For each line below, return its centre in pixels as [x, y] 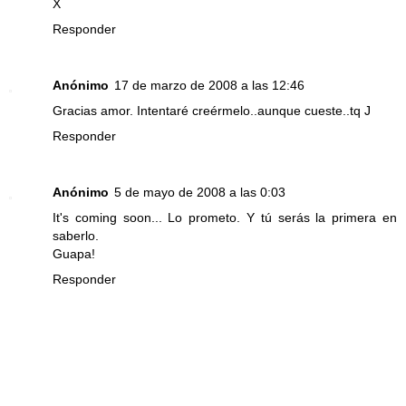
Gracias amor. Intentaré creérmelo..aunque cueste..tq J [212, 111]
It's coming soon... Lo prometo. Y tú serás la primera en [225, 218]
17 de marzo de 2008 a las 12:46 [209, 86]
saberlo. [76, 236]
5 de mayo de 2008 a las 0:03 [200, 193]
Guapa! [74, 254]
